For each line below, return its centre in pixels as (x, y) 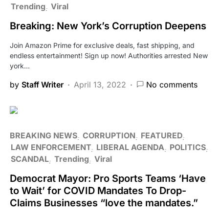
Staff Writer (43, 84)
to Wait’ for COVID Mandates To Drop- (98, 190)
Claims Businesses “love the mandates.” (104, 203)
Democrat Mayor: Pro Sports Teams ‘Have (108, 178)
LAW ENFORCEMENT (51, 147)
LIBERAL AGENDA (130, 147)
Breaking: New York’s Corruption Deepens (108, 26)
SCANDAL (30, 159)
